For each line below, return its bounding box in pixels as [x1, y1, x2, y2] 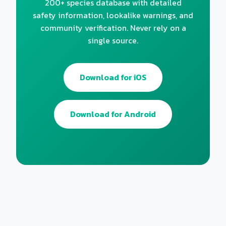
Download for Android [70, 108, 156, 120]
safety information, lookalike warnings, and [33, 9, 193, 21]
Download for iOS [80, 71, 146, 83]
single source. [88, 34, 138, 46]
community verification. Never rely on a [40, 22, 186, 34]
